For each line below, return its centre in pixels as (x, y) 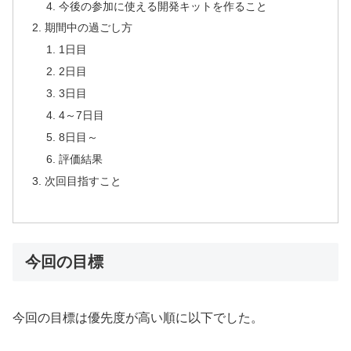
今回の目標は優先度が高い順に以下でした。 (138, 317)
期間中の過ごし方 (89, 28)
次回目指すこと (83, 181)
